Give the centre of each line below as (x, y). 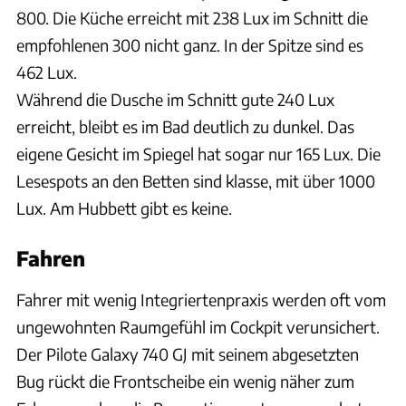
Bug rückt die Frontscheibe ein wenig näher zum (185, 382)
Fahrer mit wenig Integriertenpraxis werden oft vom (201, 300)
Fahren (51, 259)
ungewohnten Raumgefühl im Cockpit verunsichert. (198, 327)
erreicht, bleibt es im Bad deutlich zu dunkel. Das (185, 127)
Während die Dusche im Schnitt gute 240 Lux (175, 100)
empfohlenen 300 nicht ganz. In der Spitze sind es (190, 45)
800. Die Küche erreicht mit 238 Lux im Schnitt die (192, 18)
